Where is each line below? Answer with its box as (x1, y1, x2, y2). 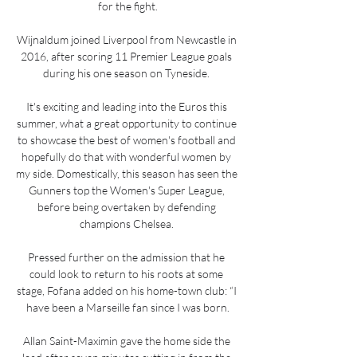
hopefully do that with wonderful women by (22, 149, 231, 163)
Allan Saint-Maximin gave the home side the (22, 333, 230, 347)
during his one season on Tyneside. (43, 65, 212, 80)
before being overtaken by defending (37, 199, 216, 214)
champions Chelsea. (79, 216, 176, 230)
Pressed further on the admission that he (28, 249, 225, 264)
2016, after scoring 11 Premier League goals (21, 49, 232, 63)
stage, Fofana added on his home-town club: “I (16, 283, 237, 297)
